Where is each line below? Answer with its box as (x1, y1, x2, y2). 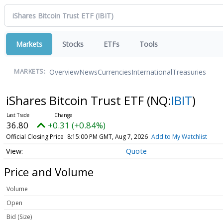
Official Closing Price (5, 132, 64, 141)
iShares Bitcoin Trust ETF (5, 92, 147, 109)
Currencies (98, 67, 131, 77)
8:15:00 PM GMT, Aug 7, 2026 (67, 132, 148, 141)
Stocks (62, 39, 84, 49)
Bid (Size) (6, 213, 32, 222)
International (131, 67, 172, 77)
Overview (49, 67, 79, 77)
